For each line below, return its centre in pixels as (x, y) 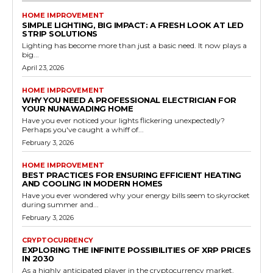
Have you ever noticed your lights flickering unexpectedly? (123, 120)
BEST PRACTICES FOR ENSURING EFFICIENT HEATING (132, 175)
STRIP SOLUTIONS (60, 33)
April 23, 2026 (43, 67)
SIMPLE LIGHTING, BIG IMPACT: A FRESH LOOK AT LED (133, 25)
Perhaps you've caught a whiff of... (83, 129)
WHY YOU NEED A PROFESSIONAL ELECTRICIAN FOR (129, 100)
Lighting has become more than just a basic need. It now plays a (134, 45)
